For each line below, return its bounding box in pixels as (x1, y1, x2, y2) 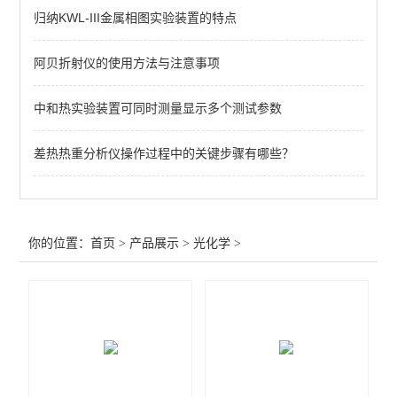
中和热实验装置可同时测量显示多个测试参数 (34, 101, 283, 115)
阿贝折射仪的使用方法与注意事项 (34, 56, 221, 70)
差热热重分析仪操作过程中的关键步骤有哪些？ (34, 146, 295, 160)
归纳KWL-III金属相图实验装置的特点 (34, 11, 237, 25)
